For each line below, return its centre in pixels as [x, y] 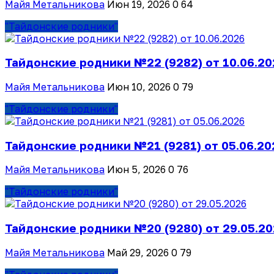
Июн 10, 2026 [139, 87]
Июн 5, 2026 [136, 170]
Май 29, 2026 [138, 252]
